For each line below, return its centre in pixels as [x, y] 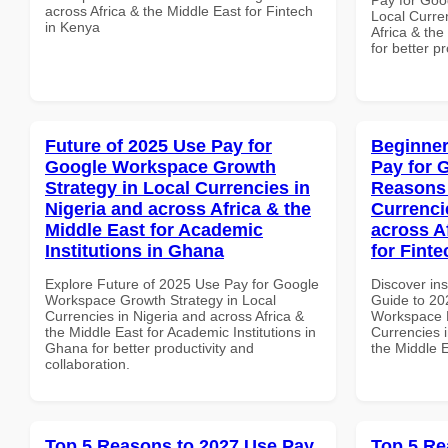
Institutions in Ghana [134, 250]
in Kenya [72, 26]
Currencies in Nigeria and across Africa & [174, 315]
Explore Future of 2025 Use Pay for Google [182, 283]
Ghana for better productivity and [149, 347]
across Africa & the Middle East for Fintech [179, 10]
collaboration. [87, 363]
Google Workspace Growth [160, 166]
